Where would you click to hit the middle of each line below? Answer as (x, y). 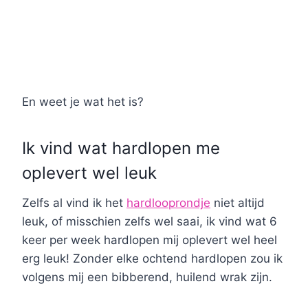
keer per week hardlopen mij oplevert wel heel (150, 240)
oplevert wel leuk (89, 173)
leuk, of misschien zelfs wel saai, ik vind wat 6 (150, 222)
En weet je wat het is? (83, 102)
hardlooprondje (168, 203)
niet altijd (238, 203)
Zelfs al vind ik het (74, 203)
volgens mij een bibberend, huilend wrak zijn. (147, 277)
